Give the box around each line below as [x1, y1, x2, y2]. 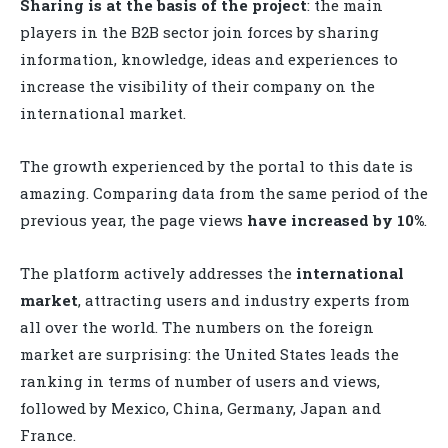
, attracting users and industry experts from [78, 290, 410, 311]
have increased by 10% [247, 210, 424, 231]
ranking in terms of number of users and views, [20, 371, 380, 392]
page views [159, 210, 247, 231]
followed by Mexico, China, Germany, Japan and [20, 398, 381, 419]
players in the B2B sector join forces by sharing [20, 22, 379, 43]
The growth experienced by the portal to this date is [20, 156, 413, 177]
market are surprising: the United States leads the [20, 344, 399, 365]
